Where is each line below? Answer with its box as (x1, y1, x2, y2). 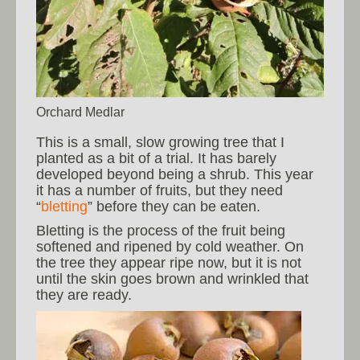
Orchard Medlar (36, 104, 125, 120)
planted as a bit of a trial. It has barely (36, 150, 276, 167)
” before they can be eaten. (88, 198, 260, 215)
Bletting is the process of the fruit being (36, 223, 285, 239)
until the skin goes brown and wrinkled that (36, 271, 309, 288)
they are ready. (36, 287, 132, 304)
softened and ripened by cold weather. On (36, 239, 304, 256)
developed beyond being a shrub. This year (36, 166, 313, 183)
